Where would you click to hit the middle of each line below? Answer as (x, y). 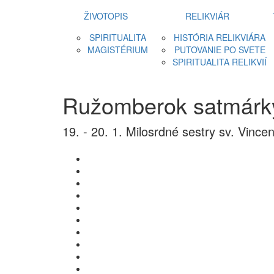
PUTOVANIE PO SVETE (220, 50)
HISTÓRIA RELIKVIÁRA (220, 37)
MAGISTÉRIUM (118, 50)
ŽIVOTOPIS (106, 16)
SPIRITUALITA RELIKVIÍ (220, 62)
